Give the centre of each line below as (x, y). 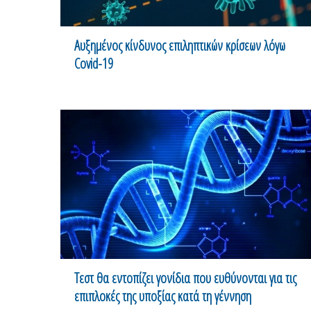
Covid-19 (94, 63)
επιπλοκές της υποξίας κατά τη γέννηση (163, 296)
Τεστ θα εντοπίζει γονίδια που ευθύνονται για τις (185, 278)
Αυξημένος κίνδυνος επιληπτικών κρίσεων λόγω (180, 45)
